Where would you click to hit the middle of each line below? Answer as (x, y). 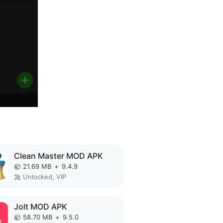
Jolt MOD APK (41, 207)
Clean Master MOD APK (59, 156)
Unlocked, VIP (45, 177)
